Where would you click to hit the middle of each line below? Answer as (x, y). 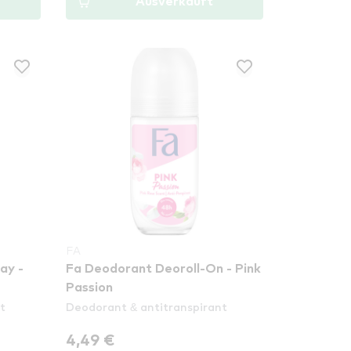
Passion (90, 288)
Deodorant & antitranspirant (147, 306)
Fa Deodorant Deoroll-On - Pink (164, 269)
